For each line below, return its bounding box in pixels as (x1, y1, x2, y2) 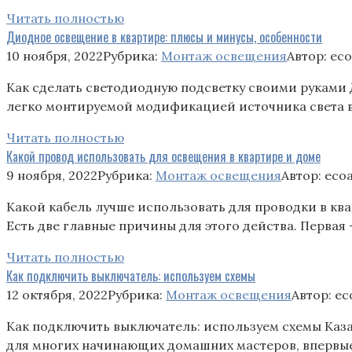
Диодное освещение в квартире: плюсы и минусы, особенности (6, 27, 322, 46)
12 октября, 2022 (6, 286, 108, 302)
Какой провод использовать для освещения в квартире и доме (6, 146, 321, 166)
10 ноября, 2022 (6, 47, 103, 64)
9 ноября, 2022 (6, 167, 97, 183)
